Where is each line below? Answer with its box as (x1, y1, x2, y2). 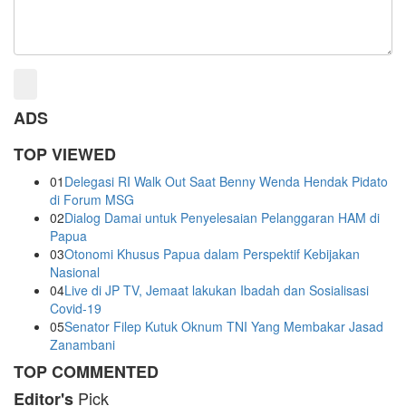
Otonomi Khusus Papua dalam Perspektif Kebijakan (64, 245, 360, 264)
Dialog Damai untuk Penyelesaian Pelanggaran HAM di (64, 208, 380, 227)
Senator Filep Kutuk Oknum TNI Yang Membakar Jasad (64, 317, 383, 336)
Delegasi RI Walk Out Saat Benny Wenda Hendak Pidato (64, 172, 388, 191)
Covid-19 (50, 299, 101, 318)
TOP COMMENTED (14, 360, 159, 384)
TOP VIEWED (14, 142, 116, 167)
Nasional (50, 263, 100, 282)
